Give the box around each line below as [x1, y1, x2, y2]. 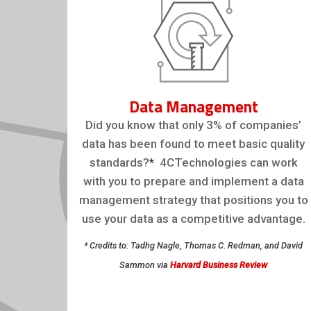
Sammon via [119, 259, 171, 270]
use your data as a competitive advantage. [81, 211, 305, 226]
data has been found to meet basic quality [82, 136, 305, 151]
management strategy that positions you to [78, 192, 308, 207]
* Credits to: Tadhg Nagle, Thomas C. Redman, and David [84, 239, 303, 251]
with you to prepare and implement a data [83, 174, 304, 188]
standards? [89, 155, 149, 169]
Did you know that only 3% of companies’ [85, 117, 302, 132]
